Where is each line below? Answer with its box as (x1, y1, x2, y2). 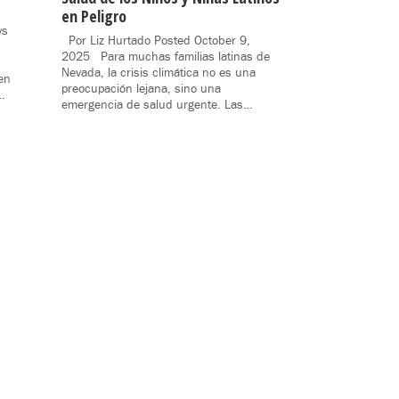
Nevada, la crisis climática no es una (61, 64, 256, 81)
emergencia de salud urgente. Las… (61, 96, 252, 113)
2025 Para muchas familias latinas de (61, 48, 270, 65)
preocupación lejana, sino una (61, 80, 221, 97)
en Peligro (61, 4, 126, 27)
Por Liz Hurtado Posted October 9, (61, 32, 250, 49)
